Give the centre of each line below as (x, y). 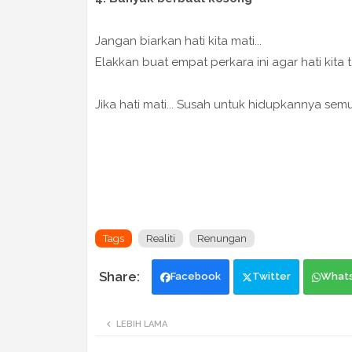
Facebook (195, 277)
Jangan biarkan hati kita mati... (178, 41)
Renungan (222, 239)
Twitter (271, 277)
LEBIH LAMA (141, 324)
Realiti (160, 239)
